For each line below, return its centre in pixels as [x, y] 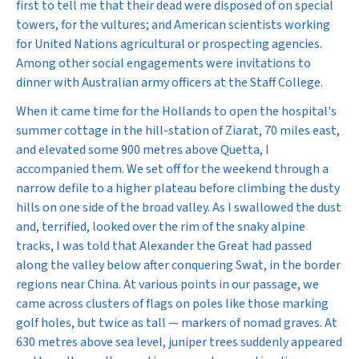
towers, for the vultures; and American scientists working [173, 25]
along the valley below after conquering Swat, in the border [178, 265]
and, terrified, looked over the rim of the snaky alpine [161, 227]
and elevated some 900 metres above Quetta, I [143, 150]
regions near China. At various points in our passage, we [167, 284]
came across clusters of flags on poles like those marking [172, 304]
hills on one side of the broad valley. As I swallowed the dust [179, 208]
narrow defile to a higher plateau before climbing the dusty [178, 188]
